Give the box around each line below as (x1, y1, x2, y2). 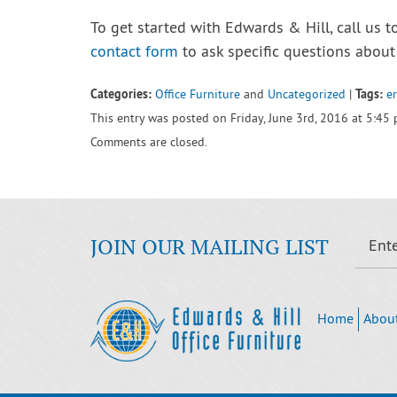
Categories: (90, 85, 152, 102)
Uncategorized (268, 87, 346, 104)
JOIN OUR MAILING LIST (90, 232, 329, 261)
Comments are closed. (90, 135, 207, 152)
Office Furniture (155, 87, 240, 104)
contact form (90, 43, 178, 63)
